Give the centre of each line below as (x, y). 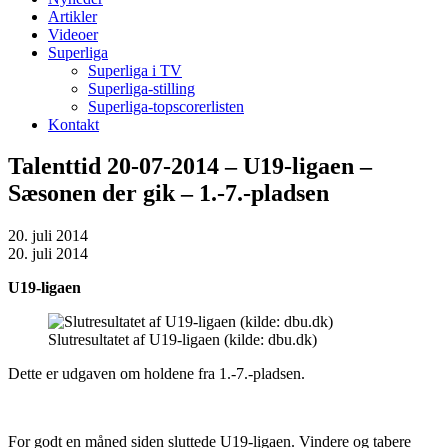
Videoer (73, 34)
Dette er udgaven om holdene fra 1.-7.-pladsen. (156, 374)
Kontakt (73, 124)
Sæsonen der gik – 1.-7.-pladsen (168, 193)
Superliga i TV (135, 70)
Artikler (72, 16)
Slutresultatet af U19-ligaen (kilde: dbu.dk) (182, 340)
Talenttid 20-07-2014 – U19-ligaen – (190, 166)
